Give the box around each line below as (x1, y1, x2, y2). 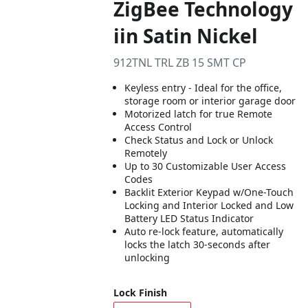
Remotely (124, 146, 168, 159)
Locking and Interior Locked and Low (124, 199, 294, 212)
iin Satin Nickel (113, 23, 258, 49)
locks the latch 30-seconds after (124, 238, 271, 251)
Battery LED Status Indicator (124, 212, 254, 225)
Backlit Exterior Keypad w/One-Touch (124, 186, 294, 199)
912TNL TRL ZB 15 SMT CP (113, 55, 247, 70)
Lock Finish (113, 286, 168, 299)
